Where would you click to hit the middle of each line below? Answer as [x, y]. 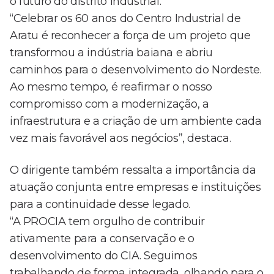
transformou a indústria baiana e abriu [111, 53]
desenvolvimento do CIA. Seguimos [104, 256]
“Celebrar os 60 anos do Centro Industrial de [125, 19]
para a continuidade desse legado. [100, 205]
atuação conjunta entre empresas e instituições [135, 187]
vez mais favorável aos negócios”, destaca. [120, 139]
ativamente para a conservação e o [102, 239]
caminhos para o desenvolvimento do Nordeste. [136, 70]
